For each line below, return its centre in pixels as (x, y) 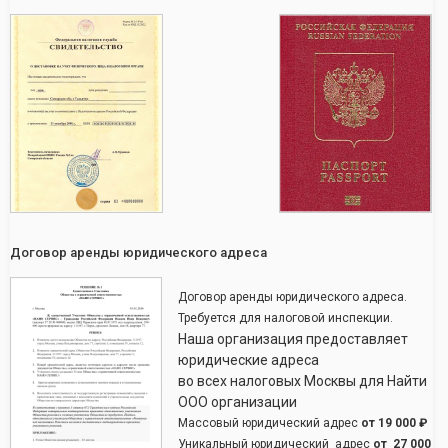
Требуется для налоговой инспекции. (285, 318)
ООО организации (237, 402)
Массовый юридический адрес (269, 423)
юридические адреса (248, 360)
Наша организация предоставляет (293, 339)
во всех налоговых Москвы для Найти (302, 381)
